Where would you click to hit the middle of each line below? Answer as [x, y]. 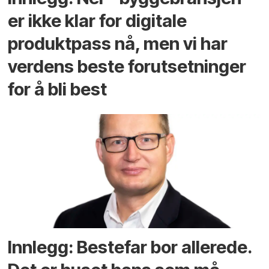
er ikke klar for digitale [98, 20]
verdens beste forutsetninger [127, 66]
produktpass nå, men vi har [118, 43]
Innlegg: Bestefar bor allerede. [130, 247]
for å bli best [58, 89]
